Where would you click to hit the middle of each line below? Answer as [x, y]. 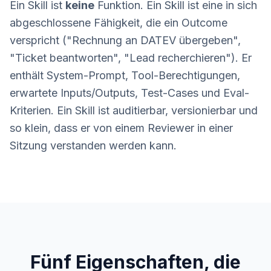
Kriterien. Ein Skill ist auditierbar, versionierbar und [134, 110]
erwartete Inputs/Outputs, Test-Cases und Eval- [129, 93]
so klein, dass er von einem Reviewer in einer [121, 128]
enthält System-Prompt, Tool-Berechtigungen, [125, 75]
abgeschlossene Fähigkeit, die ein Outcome [119, 23]
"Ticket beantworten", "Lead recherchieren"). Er [131, 58]
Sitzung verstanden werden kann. [93, 145]
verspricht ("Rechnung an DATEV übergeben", [125, 40]
